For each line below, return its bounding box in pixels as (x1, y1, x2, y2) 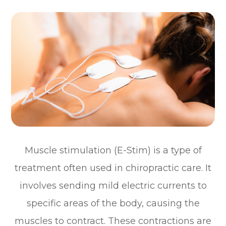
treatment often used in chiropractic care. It (15, 162, 211, 174)
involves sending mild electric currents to (19, 180, 207, 191)
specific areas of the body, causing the (26, 197, 200, 209)
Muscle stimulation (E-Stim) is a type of (24, 144, 202, 156)
